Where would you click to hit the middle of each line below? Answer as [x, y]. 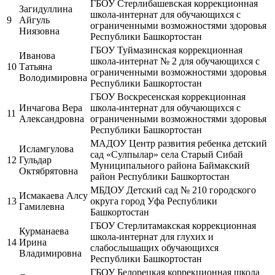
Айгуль [34, 20]
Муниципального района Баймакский [170, 165]
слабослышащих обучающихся [154, 247]
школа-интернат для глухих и [152, 236]
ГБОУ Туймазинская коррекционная [166, 50]
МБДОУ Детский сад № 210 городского [173, 190]
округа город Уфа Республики [154, 201]
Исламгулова [46, 149]
